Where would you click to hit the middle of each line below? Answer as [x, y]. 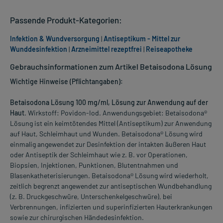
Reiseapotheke [169, 49]
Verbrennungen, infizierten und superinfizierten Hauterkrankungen [111, 207]
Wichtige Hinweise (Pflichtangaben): [66, 82]
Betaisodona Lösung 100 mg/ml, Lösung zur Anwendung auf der [109, 103]
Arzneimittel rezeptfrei [107, 49]
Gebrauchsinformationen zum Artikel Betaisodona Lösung [111, 67]
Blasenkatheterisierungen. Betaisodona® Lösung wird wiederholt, [109, 176]
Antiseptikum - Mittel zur [142, 39]
